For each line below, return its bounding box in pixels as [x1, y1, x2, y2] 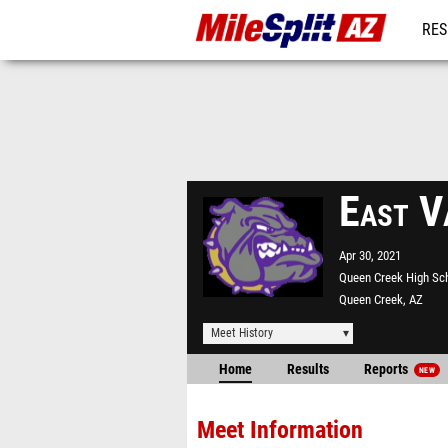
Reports [364, 361, 411, 378]
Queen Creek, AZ [339, 292, 423, 307]
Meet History [211, 326, 273, 340]
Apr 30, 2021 [339, 248, 401, 263]
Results [287, 361, 329, 378]
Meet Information [197, 416, 363, 444]
